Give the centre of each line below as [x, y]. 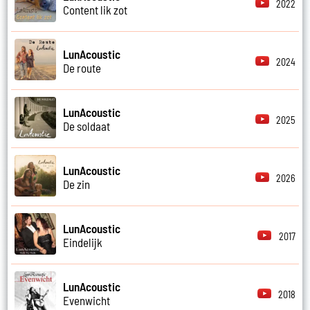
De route [82, 67]
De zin [77, 184]
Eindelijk [83, 242]
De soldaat [87, 126]
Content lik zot [95, 9]
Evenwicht [87, 300]
